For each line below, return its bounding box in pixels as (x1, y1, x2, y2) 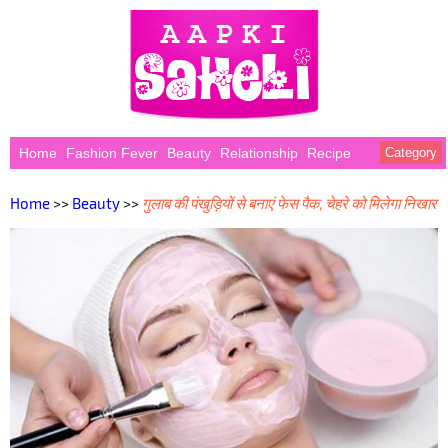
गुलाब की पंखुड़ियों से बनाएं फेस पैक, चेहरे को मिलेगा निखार (142, 194, 437, 213)
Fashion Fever (65, 145, 158, 161)
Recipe (306, 145, 351, 161)
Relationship (219, 145, 298, 161)
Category (385, 145, 437, 160)
